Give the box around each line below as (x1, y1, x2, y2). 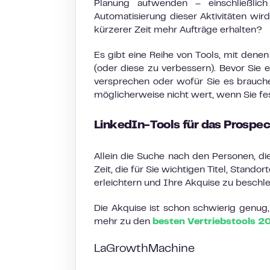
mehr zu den (94, 218, 152, 226)
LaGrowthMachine (94, 244, 198, 254)
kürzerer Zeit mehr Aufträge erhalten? (94, 26, 262, 34)
